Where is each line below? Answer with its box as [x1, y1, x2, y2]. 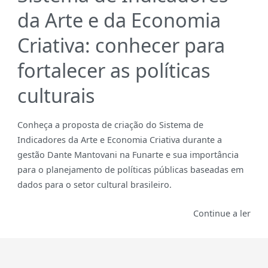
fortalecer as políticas [17, 57, 211, 84]
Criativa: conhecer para [17, 32, 225, 59]
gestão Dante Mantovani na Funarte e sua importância [17, 149, 239, 161]
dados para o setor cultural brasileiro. [17, 179, 172, 191]
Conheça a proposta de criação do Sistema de [17, 119, 203, 131]
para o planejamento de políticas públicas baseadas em [17, 164, 243, 176]
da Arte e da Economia [17, 7, 221, 33]
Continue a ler [193, 208, 251, 220]
